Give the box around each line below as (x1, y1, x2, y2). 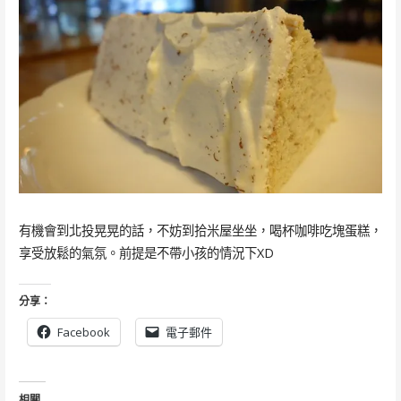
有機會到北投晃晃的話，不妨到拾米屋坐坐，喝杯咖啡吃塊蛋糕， (18, 221, 382, 239)
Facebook (56, 323, 110, 340)
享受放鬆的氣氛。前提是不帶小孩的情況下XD (18, 243, 274, 261)
